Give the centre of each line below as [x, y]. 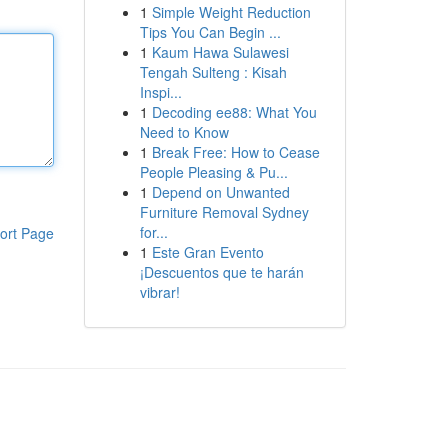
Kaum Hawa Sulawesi [220, 52]
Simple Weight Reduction [231, 12]
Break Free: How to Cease [235, 152]
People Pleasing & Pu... [213, 172]
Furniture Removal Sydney [224, 212]
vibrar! [159, 292]
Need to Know [184, 132]
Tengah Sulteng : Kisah [213, 72]
